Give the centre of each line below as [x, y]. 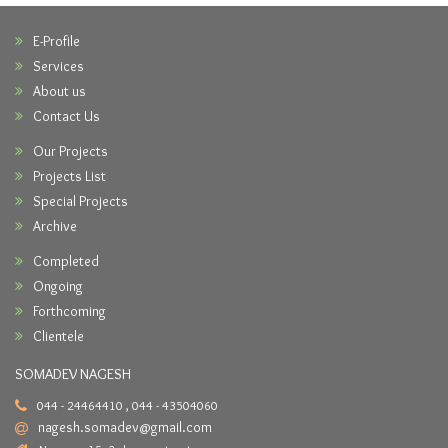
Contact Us [66, 116]
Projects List [69, 176]
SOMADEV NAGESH [73, 374]
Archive [55, 226]
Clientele [58, 336]
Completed [66, 261]
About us [59, 91]
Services [58, 66]
